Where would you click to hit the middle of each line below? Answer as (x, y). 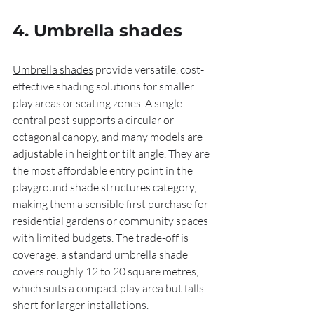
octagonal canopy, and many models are (109, 137)
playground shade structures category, (105, 187)
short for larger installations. (81, 305)
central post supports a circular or (94, 120)
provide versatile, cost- (149, 69)
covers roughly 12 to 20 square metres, (107, 271)
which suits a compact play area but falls (109, 288)
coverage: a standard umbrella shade (101, 254)
